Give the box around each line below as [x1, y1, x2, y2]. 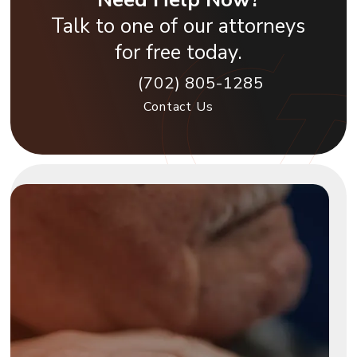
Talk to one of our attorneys [51, 11, 306, 40]
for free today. [114, 37, 242, 66]
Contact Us [143, 97, 214, 116]
